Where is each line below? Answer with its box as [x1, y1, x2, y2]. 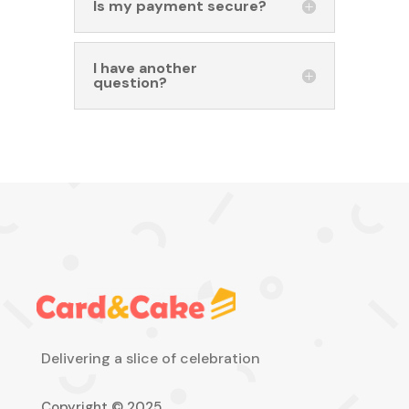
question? [92, 72, 167, 92]
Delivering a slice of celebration [40, 348, 260, 368]
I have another [92, 58, 197, 78]
